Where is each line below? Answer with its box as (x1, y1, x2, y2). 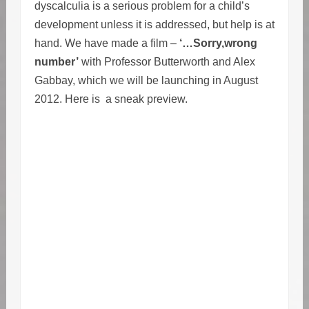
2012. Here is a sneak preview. (34, 93, 188, 106)
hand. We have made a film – (34, 37, 179, 50)
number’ (34, 56, 79, 68)
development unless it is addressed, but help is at (34, 19, 275, 31)
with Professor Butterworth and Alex (78, 56, 255, 68)
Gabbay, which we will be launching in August (34, 74, 258, 87)
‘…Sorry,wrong (179, 37, 257, 50)
